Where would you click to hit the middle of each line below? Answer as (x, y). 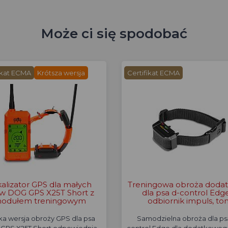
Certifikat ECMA (153, 73)
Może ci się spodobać (114, 34)
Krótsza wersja (61, 73)
